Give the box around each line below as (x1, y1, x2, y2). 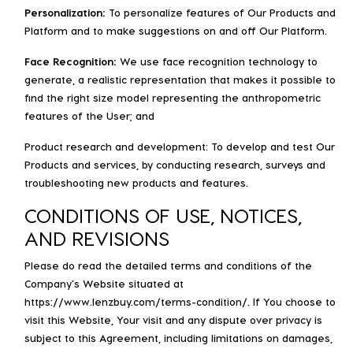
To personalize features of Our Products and (106, 6, 336, 18)
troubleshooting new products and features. (24, 176, 248, 188)
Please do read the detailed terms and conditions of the (24, 258, 312, 271)
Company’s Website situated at (24, 277, 184, 289)
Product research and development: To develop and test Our (24, 139, 335, 152)
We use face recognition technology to (117, 54, 318, 67)
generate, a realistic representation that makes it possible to (24, 72, 336, 85)
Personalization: (24, 6, 106, 18)
